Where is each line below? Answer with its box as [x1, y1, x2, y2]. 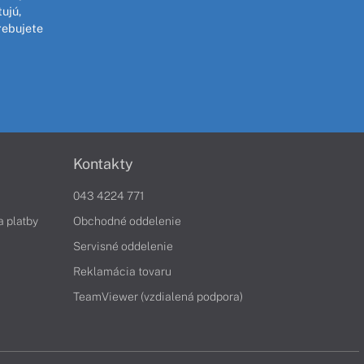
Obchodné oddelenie [73, 214, 181, 228]
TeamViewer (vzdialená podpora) [73, 290, 243, 304]
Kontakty [73, 155, 133, 173]
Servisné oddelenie [73, 240, 173, 253]
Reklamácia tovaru [73, 265, 171, 279]
